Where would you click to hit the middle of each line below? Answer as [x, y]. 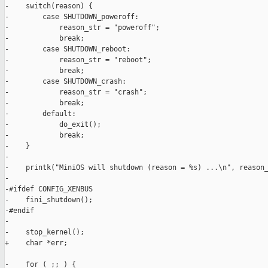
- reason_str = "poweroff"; [82, 28]
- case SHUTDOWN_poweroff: [72, 17]
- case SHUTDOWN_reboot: [68, 49]
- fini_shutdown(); [49, 200]
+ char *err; [36, 243]
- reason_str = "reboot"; [78, 60]
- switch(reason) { [49, 6]
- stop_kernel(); [45, 232]
